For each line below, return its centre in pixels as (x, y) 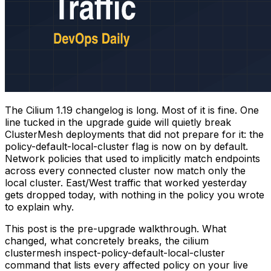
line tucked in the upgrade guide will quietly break (118, 122)
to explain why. (39, 207)
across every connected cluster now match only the (125, 170)
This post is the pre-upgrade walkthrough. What (116, 228)
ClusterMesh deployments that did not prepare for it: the (134, 134)
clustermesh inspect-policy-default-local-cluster (115, 253)
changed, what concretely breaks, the (94, 240)
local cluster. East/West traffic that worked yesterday (126, 182)
